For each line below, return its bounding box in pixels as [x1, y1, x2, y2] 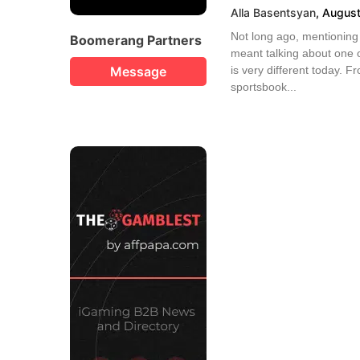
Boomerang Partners [70, 31, 202, 48]
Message [110, 63, 166, 80]
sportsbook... [231, 80, 297, 94]
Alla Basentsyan [231, 6, 316, 20]
